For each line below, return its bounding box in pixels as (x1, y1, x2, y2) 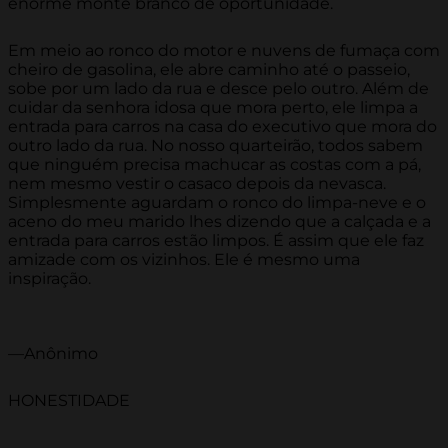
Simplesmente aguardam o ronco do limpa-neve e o (8, 193, 426, 213)
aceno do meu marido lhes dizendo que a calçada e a (8, 212, 431, 232)
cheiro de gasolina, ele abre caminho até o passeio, (8, 60, 410, 80)
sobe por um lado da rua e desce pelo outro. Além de (8, 79, 429, 99)
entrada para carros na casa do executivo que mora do (8, 117, 437, 137)
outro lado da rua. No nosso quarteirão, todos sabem (8, 136, 423, 156)
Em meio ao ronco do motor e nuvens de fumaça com (8, 41, 440, 61)
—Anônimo (8, 344, 98, 364)
